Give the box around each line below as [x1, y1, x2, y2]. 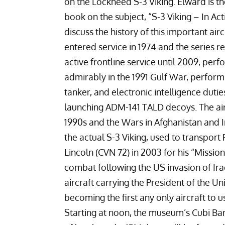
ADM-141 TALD [105, 101, 164, 113]
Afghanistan [154, 116, 202, 128]
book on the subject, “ [64, 11, 152, 22]
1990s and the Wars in [64, 116, 154, 128]
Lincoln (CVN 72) [64, 146, 130, 158]
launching [64, 101, 105, 113]
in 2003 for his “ [130, 146, 194, 158]
